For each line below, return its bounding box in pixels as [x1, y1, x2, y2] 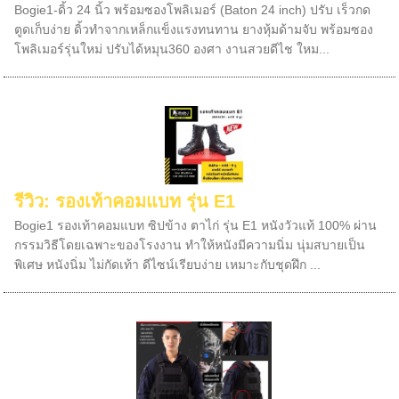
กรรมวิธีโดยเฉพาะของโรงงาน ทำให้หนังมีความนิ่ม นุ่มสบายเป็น [14, 238, 366, 252]
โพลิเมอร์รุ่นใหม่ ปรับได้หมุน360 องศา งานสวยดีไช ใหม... [14, 42, 330, 56]
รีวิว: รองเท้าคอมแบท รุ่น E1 [14, 191, 236, 211]
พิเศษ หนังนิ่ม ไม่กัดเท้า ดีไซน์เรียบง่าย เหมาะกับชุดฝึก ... [14, 257, 322, 272]
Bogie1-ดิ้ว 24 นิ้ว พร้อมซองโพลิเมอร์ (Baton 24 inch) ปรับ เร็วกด [14, 3, 371, 17]
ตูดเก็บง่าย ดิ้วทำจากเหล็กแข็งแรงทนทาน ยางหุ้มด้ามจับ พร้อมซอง [14, 22, 374, 37]
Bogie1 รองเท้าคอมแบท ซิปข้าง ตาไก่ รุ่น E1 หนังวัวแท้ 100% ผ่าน [14, 218, 378, 232]
